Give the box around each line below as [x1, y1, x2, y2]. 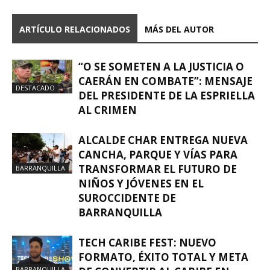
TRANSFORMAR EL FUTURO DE [78, 162, 237, 176]
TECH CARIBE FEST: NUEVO [78, 235, 216, 250]
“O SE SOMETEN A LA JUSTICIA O [78, 59, 244, 74]
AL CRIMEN [78, 102, 146, 117]
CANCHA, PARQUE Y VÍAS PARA [78, 147, 237, 162]
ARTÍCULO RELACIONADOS [19, 23, 130, 35]
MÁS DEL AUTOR [145, 23, 214, 35]
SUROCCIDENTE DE [78, 190, 176, 205]
